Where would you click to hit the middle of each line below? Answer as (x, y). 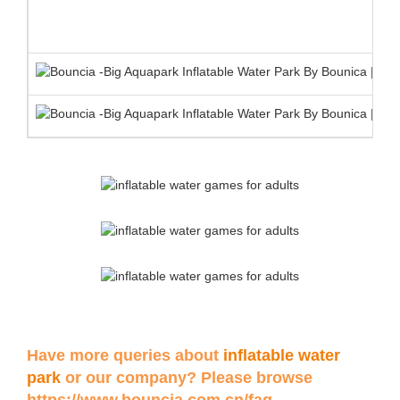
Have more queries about (125, 356)
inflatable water (282, 356)
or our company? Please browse (187, 378)
